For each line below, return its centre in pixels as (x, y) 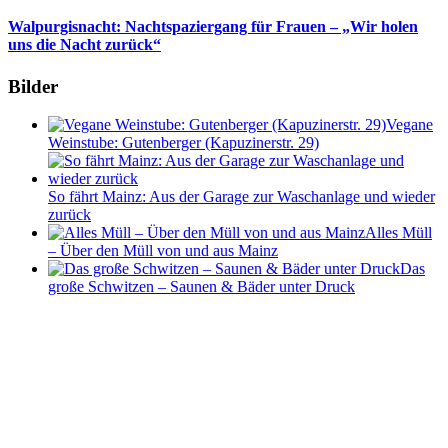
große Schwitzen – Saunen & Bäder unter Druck (201, 287)
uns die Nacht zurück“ (84, 45)
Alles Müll (398, 233)
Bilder (33, 86)
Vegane (409, 125)
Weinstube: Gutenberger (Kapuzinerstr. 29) (183, 143)
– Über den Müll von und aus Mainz (163, 251)
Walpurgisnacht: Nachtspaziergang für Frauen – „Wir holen (213, 27)
